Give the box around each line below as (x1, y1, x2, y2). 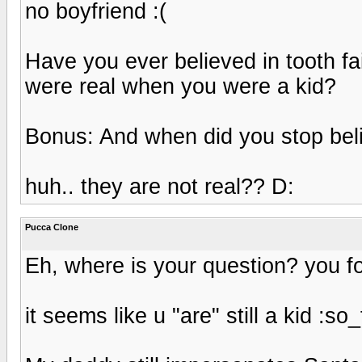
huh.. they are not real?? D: (25, 174, 294, 199)
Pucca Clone (25, 221, 78, 232)
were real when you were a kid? (25, 74, 336, 99)
